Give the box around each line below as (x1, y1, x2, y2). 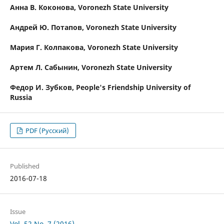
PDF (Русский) (24, 126, 69, 135)
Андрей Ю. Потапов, (9, 22, 86, 32)
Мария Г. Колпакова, (9, 42, 87, 52)
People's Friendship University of (75, 82, 190, 92)
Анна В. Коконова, (9, 2, 78, 12)
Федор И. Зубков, (9, 82, 76, 92)
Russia (9, 92, 32, 102)
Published (9, 161, 39, 171)
